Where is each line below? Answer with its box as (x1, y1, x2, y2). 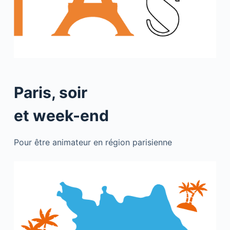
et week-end (13, 106, 109, 125)
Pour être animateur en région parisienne (13, 137, 172, 148)
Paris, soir (13, 83, 87, 102)
